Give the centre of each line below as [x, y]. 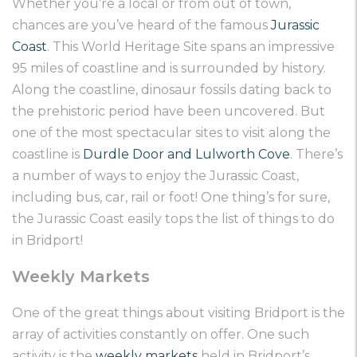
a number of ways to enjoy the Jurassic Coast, [155, 176]
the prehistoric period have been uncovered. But [169, 112]
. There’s [316, 155]
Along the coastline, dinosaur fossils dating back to [172, 90]
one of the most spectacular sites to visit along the [171, 133]
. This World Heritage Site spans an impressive [191, 47]
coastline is [47, 155]
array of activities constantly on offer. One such [161, 335]
